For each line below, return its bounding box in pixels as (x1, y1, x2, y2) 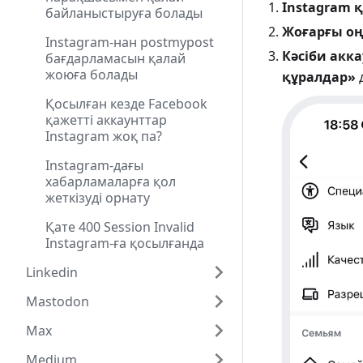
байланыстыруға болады (45, 4, 203, 22)
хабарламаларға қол (45, 173, 176, 190)
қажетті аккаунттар (45, 111, 167, 129)
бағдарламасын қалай (45, 49, 186, 67)
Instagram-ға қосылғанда (45, 234, 204, 252)
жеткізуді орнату (45, 189, 150, 207)
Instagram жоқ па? (45, 127, 162, 145)
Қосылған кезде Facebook (45, 95, 207, 113)
